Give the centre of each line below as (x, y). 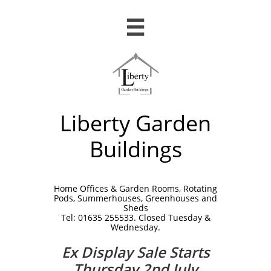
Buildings (135, 149)
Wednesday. (135, 227)
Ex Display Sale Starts (135, 252)
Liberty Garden (135, 123)
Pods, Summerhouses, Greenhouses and (135, 198)
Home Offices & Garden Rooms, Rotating (135, 188)
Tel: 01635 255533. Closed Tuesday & (135, 217)
